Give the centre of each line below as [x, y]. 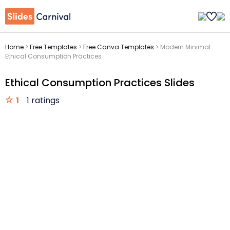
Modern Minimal [185, 47]
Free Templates [53, 47]
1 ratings [43, 100]
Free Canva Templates [119, 47]
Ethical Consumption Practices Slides [100, 83]
